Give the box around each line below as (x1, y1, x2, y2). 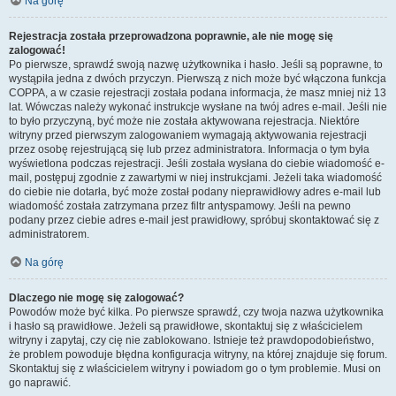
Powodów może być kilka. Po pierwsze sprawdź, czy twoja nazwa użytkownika (9, 306, 384, 318)
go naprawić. (9, 377, 71, 389)
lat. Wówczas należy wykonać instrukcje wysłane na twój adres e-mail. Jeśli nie (9, 101, 387, 113)
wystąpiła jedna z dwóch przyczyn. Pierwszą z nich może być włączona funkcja (9, 72, 386, 85)
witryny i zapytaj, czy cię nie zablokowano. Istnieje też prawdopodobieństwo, (9, 334, 374, 346)
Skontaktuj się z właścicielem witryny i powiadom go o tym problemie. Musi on (9, 362, 381, 375)
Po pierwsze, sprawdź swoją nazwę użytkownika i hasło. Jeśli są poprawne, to (9, 58, 383, 71)
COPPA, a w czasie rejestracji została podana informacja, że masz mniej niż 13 (9, 87, 386, 99)
